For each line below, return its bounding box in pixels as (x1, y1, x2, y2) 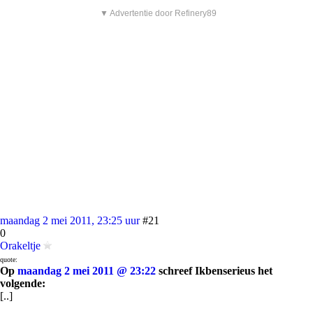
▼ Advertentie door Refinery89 (100, 8, 217, 18)
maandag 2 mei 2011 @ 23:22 (17, 265, 156, 277)
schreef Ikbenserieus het (156, 265, 272, 277)
